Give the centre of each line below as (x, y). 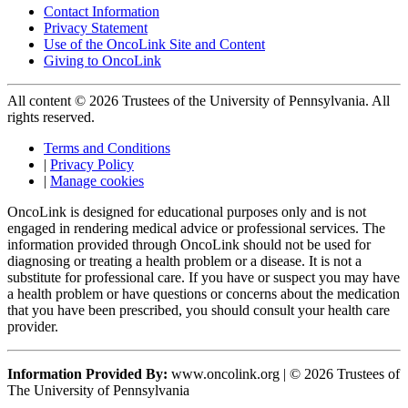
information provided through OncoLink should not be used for (189, 244)
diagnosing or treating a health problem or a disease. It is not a (184, 260)
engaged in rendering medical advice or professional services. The (196, 228)
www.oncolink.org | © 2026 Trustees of (284, 373)
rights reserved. (51, 117)
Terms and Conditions (107, 148)
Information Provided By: (87, 373)
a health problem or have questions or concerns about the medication (204, 293)
